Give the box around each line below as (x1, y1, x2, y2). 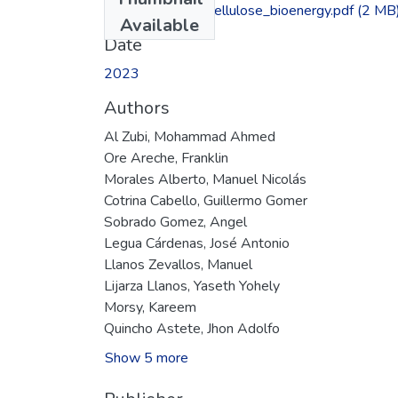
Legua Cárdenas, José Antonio (104, 233, 290, 253)
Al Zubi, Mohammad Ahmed (104, 126, 275, 147)
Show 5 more (105, 347, 188, 368)
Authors (104, 95, 170, 120)
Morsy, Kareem (104, 297, 196, 317)
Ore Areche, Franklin (104, 147, 228, 168)
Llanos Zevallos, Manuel (104, 254, 252, 275)
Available (120, 12, 199, 37)
